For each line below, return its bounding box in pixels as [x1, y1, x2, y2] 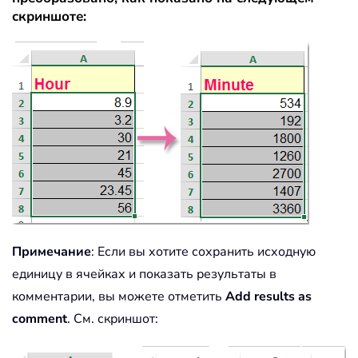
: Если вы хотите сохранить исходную [91, 243, 316, 261]
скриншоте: [12, 7, 86, 26]
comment [12, 310, 67, 328]
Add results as [225, 288, 312, 306]
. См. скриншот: [67, 310, 158, 328]
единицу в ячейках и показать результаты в [12, 265, 276, 284]
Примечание [12, 243, 91, 261]
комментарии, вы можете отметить [12, 288, 225, 306]
